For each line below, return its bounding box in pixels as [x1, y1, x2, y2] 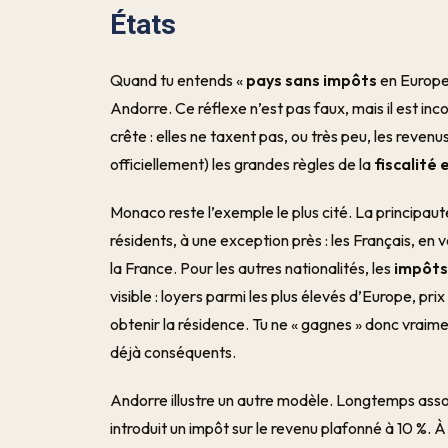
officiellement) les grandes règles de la [110, 154, 375, 174]
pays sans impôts [246, 70, 378, 90]
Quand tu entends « [110, 70, 247, 90]
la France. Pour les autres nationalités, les [110, 258, 395, 278]
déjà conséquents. [110, 342, 237, 362]
